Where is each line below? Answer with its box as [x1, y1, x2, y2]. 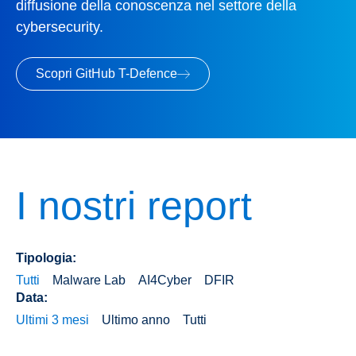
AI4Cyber [138, 273, 192, 288]
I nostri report [16, 184, 252, 229]
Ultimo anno [102, 313, 170, 327]
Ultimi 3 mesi [16, 313, 89, 327]
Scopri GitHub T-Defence [36, 67, 177, 81]
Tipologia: [16, 251, 76, 265]
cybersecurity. [16, 18, 103, 35]
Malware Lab [52, 273, 126, 288]
